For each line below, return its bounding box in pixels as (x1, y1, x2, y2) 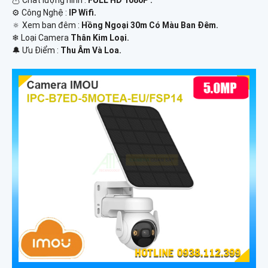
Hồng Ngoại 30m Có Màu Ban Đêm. (81, 20, 218, 30)
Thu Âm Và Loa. (60, 45, 121, 55)
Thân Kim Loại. (71, 32, 129, 42)
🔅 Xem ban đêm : (12, 20, 81, 30)
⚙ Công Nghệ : (12, 7, 69, 17)
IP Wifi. (69, 7, 96, 17)
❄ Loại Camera (12, 32, 71, 42)
